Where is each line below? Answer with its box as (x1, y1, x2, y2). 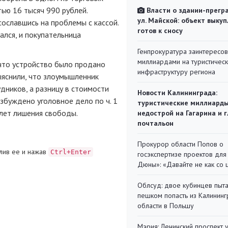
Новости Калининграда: (137, 88, 217, 97)
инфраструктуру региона (137, 67, 215, 76)
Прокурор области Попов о (137, 139, 223, 149)
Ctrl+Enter (50, 148, 91, 156)
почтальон (137, 119, 174, 128)
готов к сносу (137, 26, 183, 35)
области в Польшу (137, 201, 194, 210)
